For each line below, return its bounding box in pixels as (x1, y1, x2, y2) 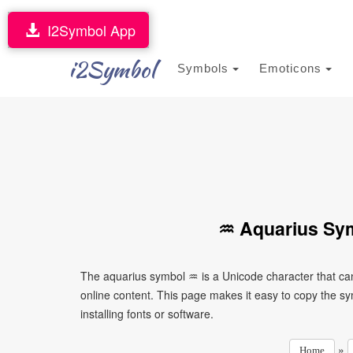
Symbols (177, 61, 232, 75)
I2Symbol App (39, 20, 136, 40)
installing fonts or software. (80, 306, 214, 321)
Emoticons (259, 61, 325, 75)
